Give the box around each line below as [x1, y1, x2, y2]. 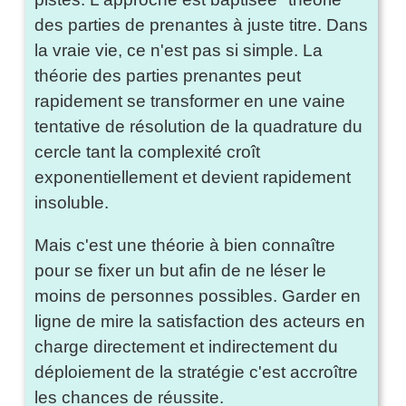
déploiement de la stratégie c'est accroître [34, 362, 359, 382]
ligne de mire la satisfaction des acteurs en [34, 311, 366, 331]
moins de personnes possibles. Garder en [34, 285, 362, 305]
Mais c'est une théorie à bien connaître [34, 235, 336, 255]
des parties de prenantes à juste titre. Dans [34, 14, 369, 34]
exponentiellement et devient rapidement [34, 167, 352, 187]
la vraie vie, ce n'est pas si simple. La [34, 40, 324, 60]
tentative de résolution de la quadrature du [34, 116, 363, 136]
